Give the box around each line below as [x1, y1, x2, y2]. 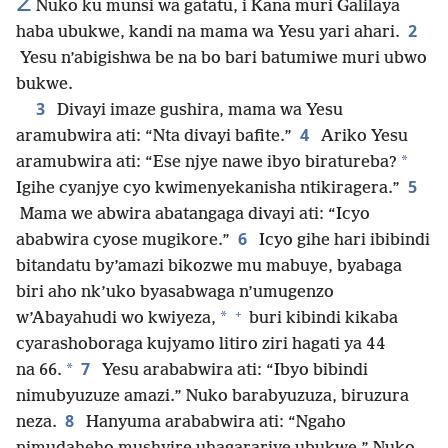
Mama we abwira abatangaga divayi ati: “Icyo [16, 205, 370, 225]
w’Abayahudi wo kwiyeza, [16, 309, 216, 329]
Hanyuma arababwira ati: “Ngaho [82, 413, 346, 433]
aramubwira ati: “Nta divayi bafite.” [16, 127, 292, 147]
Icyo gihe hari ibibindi [255, 231, 430, 251]
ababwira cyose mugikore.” [16, 231, 230, 251]
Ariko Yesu [317, 127, 408, 147]
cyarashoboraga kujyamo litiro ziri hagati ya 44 [16, 335, 386, 355]
